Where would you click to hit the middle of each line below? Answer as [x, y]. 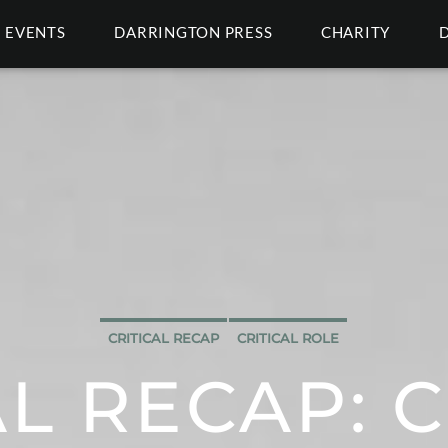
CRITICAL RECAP [163, 338]
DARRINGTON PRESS [193, 32]
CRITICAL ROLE [288, 338]
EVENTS [35, 32]
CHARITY [355, 32]
